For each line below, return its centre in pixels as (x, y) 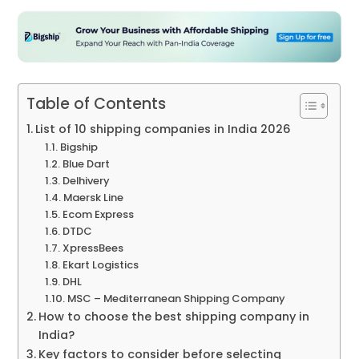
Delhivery (87, 180)
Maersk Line (94, 197)
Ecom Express (99, 214)
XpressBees (94, 248)
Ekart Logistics (101, 264)
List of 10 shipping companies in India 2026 (165, 129)
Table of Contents (97, 103)
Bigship (80, 147)
